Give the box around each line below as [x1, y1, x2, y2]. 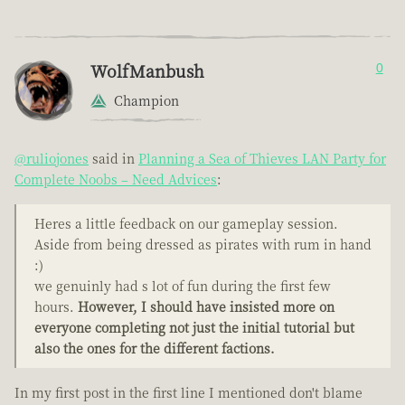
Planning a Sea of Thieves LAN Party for [138, 149, 386, 168]
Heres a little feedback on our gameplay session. [34, 214, 338, 233]
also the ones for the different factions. [34, 339, 275, 358]
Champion [114, 91, 179, 110]
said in [89, 149, 138, 168]
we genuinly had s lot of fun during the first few [34, 277, 331, 296]
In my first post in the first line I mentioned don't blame [14, 383, 363, 402]
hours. [34, 297, 78, 316]
